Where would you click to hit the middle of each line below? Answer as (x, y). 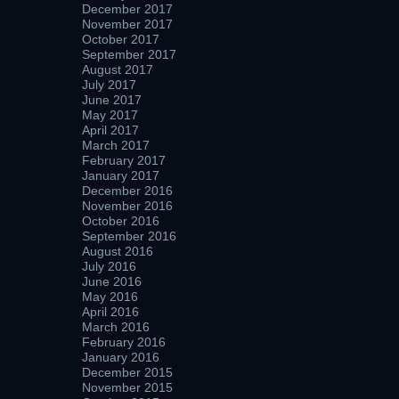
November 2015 (127, 387)
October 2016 (121, 221)
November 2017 (127, 24)
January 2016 (121, 357)
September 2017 (129, 54)
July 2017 (109, 85)
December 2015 (127, 372)
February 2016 (124, 342)
